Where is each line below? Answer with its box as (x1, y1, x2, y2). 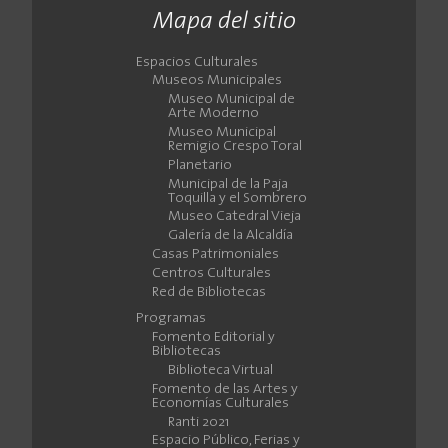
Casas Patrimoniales (152, 247, 279, 263)
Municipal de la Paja (168, 176, 288, 192)
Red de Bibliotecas (152, 284, 266, 300)
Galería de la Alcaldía (168, 228, 293, 244)
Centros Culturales (152, 265, 271, 281)
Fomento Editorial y (152, 330, 275, 346)
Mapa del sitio (152, 9, 296, 34)
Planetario (168, 157, 232, 173)
